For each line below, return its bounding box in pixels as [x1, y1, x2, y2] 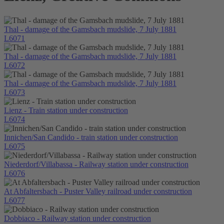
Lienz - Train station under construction [4, 105, 128, 114]
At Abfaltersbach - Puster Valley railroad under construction [4, 186, 192, 195]
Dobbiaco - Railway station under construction [4, 213, 151, 222]
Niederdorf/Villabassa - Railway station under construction [4, 159, 188, 168]
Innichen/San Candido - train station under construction [4, 132, 178, 141]
